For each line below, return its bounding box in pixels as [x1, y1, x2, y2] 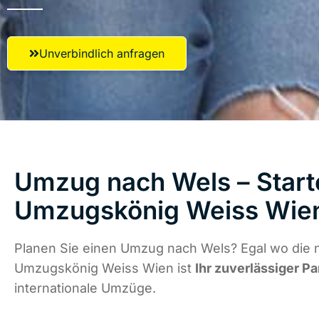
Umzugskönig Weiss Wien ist [14, 261, 195, 276]
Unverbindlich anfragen [39, 46, 164, 61]
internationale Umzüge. [14, 281, 156, 296]
